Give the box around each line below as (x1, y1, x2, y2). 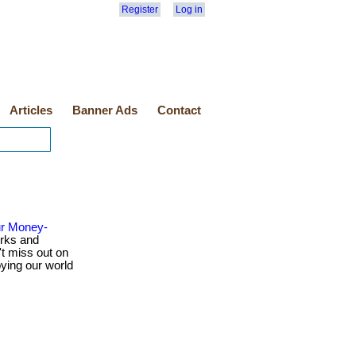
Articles (10, 104, 52, 117)
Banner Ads (72, 104, 137, 117)
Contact (157, 104, 201, 117)
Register (122, 4, 158, 15)
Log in (176, 4, 203, 15)
